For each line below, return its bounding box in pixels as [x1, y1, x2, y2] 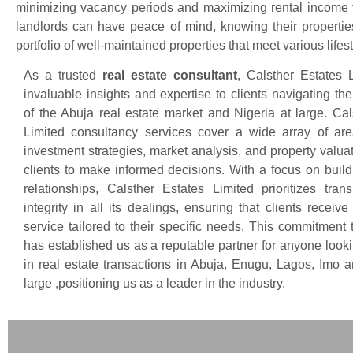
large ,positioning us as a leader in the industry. [24, 276, 285, 290]
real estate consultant [102, 68, 238, 82]
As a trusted [24, 68, 103, 82]
